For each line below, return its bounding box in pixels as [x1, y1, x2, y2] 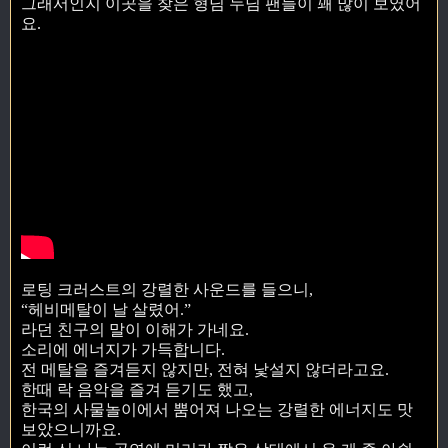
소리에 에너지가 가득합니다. [21, 341, 225, 359]
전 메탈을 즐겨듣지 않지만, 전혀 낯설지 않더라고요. [21, 361, 389, 379]
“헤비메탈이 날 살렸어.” [21, 301, 191, 319]
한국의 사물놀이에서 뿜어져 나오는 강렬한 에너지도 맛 [21, 401, 413, 419]
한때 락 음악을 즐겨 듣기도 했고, [21, 381, 253, 399]
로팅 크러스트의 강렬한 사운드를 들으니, [21, 281, 313, 299]
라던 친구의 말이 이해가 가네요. [21, 321, 249, 339]
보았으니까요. [21, 421, 121, 439]
